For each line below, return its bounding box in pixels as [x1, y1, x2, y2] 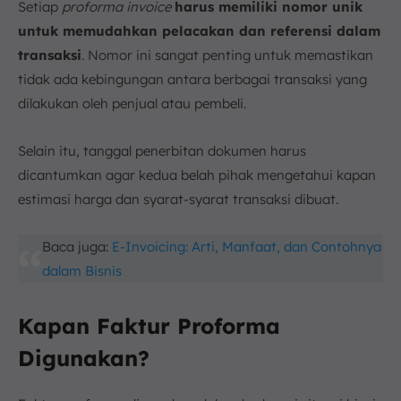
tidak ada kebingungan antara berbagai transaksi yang [18, 71, 367, 89]
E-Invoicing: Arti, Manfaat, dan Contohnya [112, 238, 382, 256]
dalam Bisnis [42, 262, 123, 280]
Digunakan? [18, 345, 149, 372]
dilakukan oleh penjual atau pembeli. [18, 95, 246, 113]
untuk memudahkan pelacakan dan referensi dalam [18, 22, 380, 40]
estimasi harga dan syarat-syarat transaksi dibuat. [18, 191, 338, 209]
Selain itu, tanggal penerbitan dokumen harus [18, 142, 306, 160]
